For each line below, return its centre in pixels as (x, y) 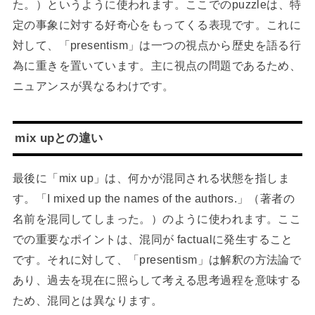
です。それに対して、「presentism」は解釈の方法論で (157, 260)
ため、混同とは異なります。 (88, 301)
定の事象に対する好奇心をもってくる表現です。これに (157, 25)
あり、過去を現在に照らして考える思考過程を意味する (157, 280)
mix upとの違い (59, 138)
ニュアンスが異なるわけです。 (93, 86)
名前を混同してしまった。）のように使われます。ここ (157, 219)
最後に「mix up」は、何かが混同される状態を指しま (151, 178)
